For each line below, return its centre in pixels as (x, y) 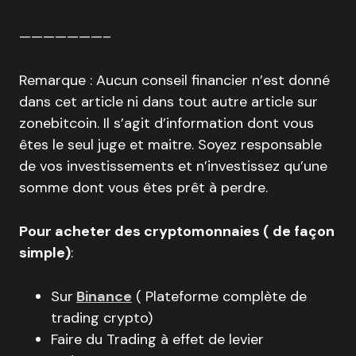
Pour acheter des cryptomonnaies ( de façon (177, 232)
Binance (104, 297)
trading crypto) (102, 318)
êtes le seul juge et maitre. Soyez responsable (170, 145)
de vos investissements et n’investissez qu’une (173, 166)
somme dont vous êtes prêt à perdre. (143, 188)
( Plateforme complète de (219, 297)
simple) (45, 253)
